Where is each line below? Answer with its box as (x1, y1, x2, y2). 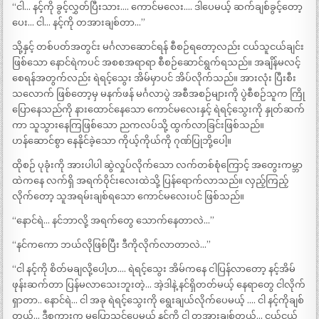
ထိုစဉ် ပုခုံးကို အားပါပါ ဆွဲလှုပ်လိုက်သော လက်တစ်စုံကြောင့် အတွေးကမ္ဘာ (12, 159, 303, 171)
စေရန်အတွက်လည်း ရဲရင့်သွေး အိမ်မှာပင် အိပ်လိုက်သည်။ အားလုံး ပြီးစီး (12, 73, 297, 84)
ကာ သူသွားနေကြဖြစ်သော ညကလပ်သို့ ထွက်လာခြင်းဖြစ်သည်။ (12, 120, 265, 131)
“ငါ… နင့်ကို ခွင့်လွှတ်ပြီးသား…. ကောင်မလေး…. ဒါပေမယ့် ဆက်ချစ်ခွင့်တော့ (12, 1, 303, 13)
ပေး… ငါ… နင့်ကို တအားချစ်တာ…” (12, 17, 146, 28)
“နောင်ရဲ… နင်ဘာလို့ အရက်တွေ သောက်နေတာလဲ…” (12, 215, 215, 226)
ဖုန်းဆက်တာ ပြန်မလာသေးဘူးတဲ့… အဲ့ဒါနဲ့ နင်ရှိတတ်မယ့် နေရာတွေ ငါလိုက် (12, 279, 306, 291)
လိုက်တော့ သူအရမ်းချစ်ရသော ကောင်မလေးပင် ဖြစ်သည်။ (12, 191, 245, 202)
